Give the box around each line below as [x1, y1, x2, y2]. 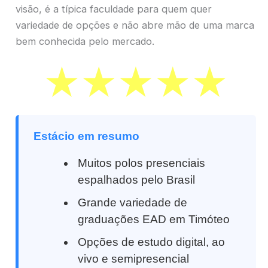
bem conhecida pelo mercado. [16, 35, 154, 48]
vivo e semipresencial [78, 252, 190, 265]
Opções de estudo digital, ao [78, 235, 226, 248]
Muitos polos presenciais [78, 156, 206, 169]
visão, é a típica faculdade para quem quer [16, 3, 212, 16]
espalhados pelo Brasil [78, 173, 196, 186]
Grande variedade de [78, 196, 188, 209]
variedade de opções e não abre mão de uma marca [16, 19, 254, 32]
